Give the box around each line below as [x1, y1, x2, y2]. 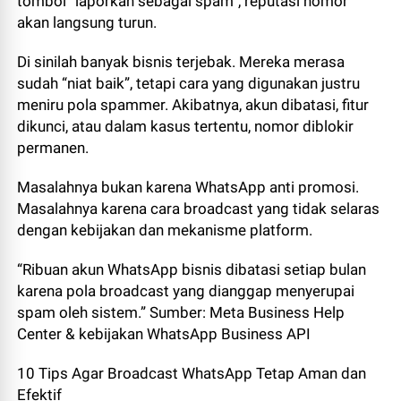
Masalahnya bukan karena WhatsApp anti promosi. [17, 177, 360, 196]
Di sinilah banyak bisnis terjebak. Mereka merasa [17, 52, 346, 71]
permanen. [17, 138, 90, 157]
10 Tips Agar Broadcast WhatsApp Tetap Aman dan [17, 363, 367, 382]
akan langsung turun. [17, 13, 158, 31]
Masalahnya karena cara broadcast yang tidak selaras [17, 199, 380, 218]
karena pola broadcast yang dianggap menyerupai [17, 281, 355, 300]
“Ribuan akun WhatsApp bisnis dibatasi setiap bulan [17, 260, 367, 278]
